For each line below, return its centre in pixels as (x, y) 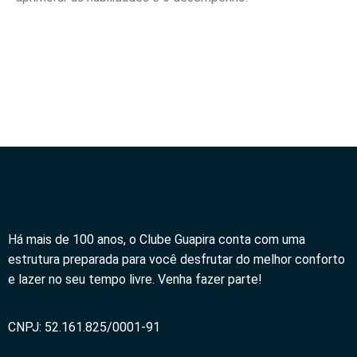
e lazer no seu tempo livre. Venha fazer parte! (135, 280)
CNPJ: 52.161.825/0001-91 (84, 327)
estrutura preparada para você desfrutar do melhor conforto (177, 260)
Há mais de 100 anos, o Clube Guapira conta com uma (157, 240)
